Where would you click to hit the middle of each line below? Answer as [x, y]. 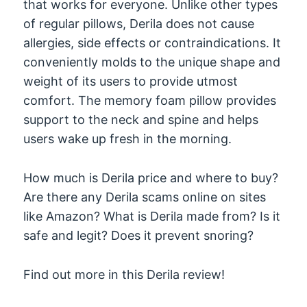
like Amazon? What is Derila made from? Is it [152, 217]
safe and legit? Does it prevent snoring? [139, 236]
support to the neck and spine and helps [141, 120]
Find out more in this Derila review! [124, 275]
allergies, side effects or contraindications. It [152, 43]
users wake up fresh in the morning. [128, 139]
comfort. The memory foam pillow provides [150, 101]
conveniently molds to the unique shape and [152, 62]
